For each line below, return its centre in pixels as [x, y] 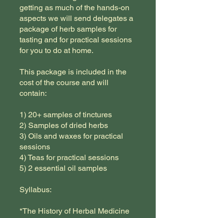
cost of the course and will [64, 83]
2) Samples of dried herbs [64, 126]
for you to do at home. [56, 51]
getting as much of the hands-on [74, 8]
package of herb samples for [68, 29]
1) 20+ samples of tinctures [66, 115]
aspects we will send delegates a [76, 18]
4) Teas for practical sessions [69, 158]
